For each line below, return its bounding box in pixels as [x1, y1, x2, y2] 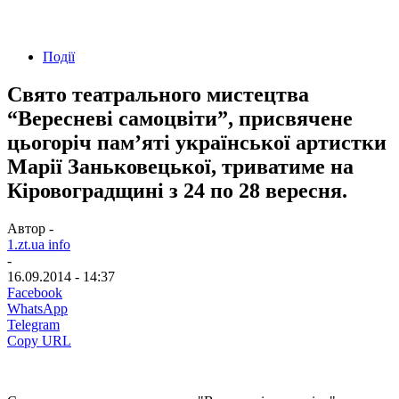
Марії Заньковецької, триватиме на [7, 154, 354, 178]
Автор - [7, 220, 53, 236]
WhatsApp [7, 300, 68, 316]
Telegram [7, 316, 60, 332]
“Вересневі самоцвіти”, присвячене [7, 106, 353, 130]
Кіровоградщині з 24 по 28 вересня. [7, 178, 347, 202]
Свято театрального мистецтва [7, 82, 309, 106]
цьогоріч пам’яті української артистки [7, 130, 387, 154]
